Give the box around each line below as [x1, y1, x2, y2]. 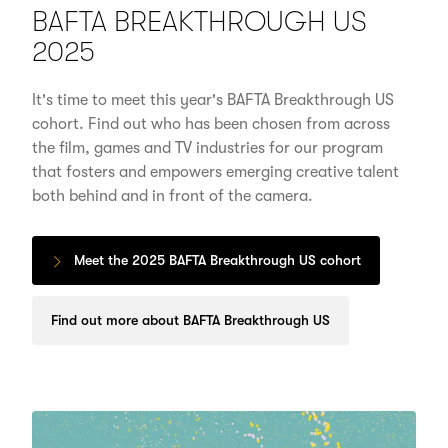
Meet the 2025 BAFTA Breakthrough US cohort [73, 252, 361, 269]
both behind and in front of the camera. [31, 187, 313, 206]
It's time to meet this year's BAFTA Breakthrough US [31, 91, 394, 110]
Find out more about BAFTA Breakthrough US [50, 311, 330, 328]
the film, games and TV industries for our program [31, 139, 383, 158]
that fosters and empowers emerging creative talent [31, 163, 399, 182]
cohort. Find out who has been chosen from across [31, 115, 390, 134]
